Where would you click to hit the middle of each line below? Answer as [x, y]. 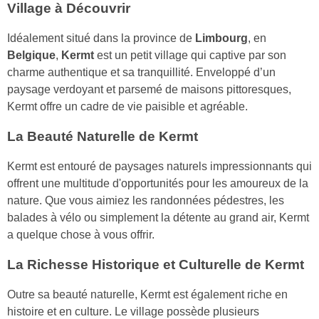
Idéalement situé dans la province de [101, 38]
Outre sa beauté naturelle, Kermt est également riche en [147, 295]
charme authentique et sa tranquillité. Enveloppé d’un [141, 73]
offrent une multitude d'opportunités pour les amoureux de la [158, 184]
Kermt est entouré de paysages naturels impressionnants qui [159, 167]
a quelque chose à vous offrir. [81, 235]
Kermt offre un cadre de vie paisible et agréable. [127, 107]
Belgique [31, 56]
